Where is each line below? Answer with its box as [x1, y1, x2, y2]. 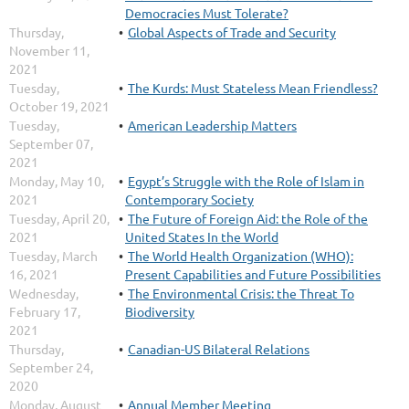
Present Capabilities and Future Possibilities [125, 266, 381, 283]
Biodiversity [125, 303, 194, 320]
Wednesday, [9, 285, 79, 302]
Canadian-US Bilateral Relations [128, 341, 309, 358]
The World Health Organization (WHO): [128, 247, 353, 265]
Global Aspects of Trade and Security [128, 24, 336, 41]
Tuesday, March [9, 247, 98, 265]
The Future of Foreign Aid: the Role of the [128, 210, 368, 227]
